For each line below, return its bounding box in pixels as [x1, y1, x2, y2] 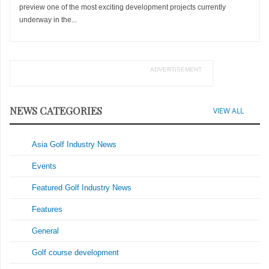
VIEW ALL [213, 106, 244, 116]
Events [32, 162, 57, 171]
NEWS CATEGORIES [10, 104, 102, 118]
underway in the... [19, 16, 77, 25]
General [32, 226, 59, 236]
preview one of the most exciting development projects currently [19, 3, 226, 12]
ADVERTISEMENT [150, 65, 202, 73]
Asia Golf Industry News [32, 140, 117, 150]
